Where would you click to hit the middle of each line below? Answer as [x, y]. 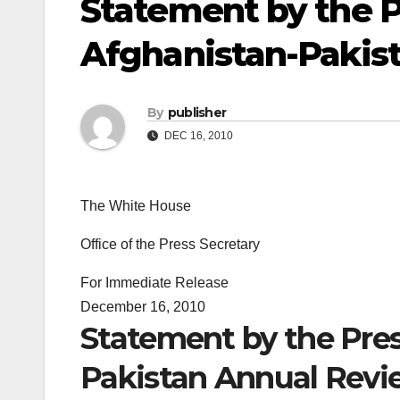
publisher [197, 113]
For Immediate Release [154, 283]
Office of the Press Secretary [170, 245]
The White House [136, 206]
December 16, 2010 [143, 307]
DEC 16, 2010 [197, 136]
